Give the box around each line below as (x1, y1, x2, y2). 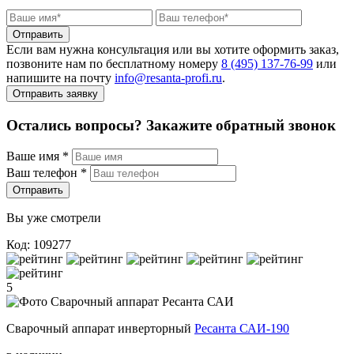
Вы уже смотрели (6, 211, 101, 225)
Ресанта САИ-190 (194, 322, 289, 336)
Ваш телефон (6, 166, 81, 180)
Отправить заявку (13, 87, 98, 100)
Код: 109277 (6, 238, 71, 252)
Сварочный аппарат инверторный (6, 322, 191, 336)
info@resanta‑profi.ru (115, 70, 222, 85)
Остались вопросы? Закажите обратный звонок (6, 116, 336, 134)
